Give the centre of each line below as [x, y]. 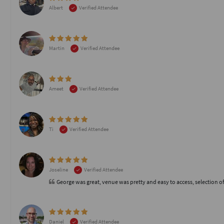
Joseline [59, 169]
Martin [57, 48]
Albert [56, 7]
